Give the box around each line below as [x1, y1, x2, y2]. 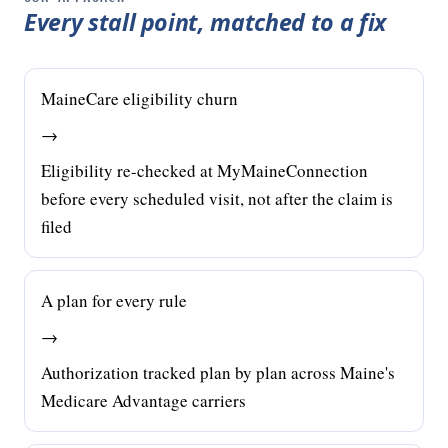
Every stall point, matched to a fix [24, 6, 386, 38]
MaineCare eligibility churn [41, 87, 238, 110]
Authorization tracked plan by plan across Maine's [41, 361, 395, 384]
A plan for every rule [41, 289, 187, 312]
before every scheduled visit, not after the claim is [41, 187, 393, 210]
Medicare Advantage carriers [41, 389, 246, 412]
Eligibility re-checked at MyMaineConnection [41, 159, 368, 182]
